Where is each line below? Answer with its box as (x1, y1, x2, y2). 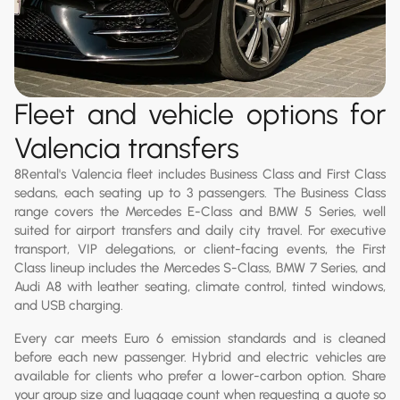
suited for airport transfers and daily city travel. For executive (14, 221, 386, 238)
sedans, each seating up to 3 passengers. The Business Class (14, 184, 386, 201)
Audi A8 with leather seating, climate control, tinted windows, (14, 278, 386, 295)
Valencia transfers (14, 130, 239, 165)
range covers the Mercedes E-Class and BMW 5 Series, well (14, 203, 386, 220)
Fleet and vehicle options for (14, 96, 386, 131)
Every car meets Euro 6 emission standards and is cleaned (14, 329, 386, 346)
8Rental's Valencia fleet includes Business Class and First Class (14, 165, 386, 182)
